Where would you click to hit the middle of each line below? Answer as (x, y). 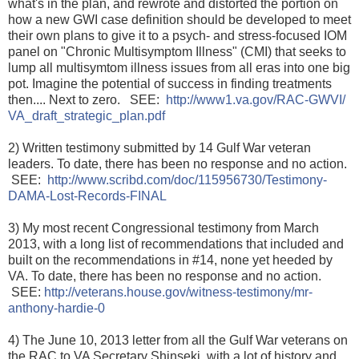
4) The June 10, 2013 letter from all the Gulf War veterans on (178, 341)
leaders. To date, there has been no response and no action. (177, 164)
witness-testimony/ (242, 292)
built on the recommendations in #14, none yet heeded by (170, 260)
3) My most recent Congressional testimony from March (163, 228)
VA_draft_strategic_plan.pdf (87, 116)
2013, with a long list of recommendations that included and (176, 244)
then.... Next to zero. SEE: (87, 100)
